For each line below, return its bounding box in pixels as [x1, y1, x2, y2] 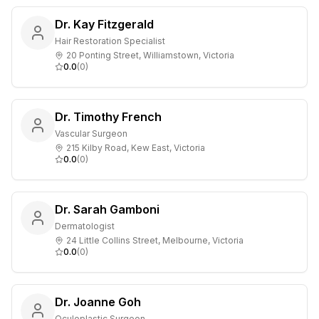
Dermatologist [55, 221, 115, 231]
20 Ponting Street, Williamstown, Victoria [66, 50, 234, 61]
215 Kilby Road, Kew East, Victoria [66, 142, 205, 153]
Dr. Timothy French [55, 110, 162, 124]
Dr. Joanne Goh [55, 295, 141, 309]
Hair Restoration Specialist [55, 36, 165, 46]
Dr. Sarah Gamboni [55, 202, 159, 216]
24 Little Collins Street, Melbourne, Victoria [66, 235, 244, 246]
